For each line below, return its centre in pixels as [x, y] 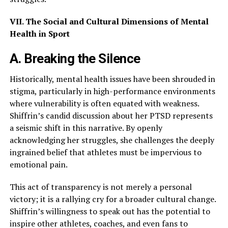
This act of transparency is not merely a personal [101, 187]
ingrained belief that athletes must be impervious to [105, 152]
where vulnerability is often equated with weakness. [104, 104]
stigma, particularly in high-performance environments [112, 91]
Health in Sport [39, 34]
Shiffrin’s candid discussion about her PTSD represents [111, 116]
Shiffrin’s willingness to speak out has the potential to [110, 211]
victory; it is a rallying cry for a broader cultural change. [112, 199]
